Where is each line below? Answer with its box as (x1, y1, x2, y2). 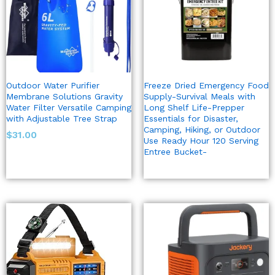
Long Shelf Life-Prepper (144, 103, 244, 113)
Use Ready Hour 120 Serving (144, 136, 258, 146)
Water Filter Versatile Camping (6, 103, 131, 113)
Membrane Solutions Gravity (6, 91, 123, 102)
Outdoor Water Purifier (6, 80, 99, 91)
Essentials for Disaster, (144, 114, 238, 124)
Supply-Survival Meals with (144, 91, 255, 102)
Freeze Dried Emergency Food (144, 80, 269, 91)
